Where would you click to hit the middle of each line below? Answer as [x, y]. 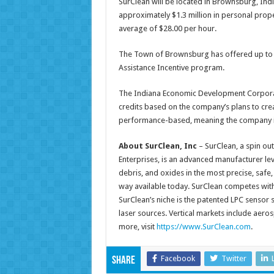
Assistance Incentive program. [171, 67]
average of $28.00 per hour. [167, 28]
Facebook [178, 258]
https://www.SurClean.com [203, 226]
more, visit [137, 226]
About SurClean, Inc [157, 146]
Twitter [234, 258]
